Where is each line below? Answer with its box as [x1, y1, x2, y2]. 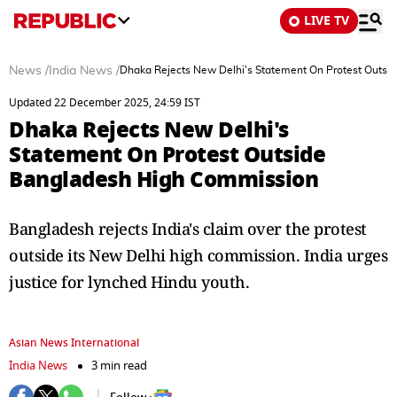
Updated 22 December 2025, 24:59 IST [9, 95, 200, 111]
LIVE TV [304, 12, 349, 30]
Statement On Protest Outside [9, 138, 325, 171]
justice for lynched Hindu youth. [9, 271, 249, 292]
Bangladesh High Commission [9, 163, 318, 196]
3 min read [91, 357, 147, 374]
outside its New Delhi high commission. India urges [9, 245, 387, 266]
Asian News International [9, 335, 139, 351]
